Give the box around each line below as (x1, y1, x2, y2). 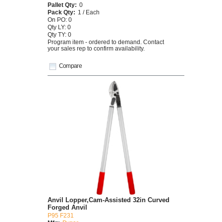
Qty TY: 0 (48, 31, 71, 38)
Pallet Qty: (48, 1, 77, 8)
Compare (58, 62, 82, 69)
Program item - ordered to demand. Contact (48, 38, 164, 45)
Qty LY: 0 (48, 23, 71, 30)
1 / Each (78, 8, 100, 15)
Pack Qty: (48, 8, 75, 15)
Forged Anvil (48, 204, 87, 212)
